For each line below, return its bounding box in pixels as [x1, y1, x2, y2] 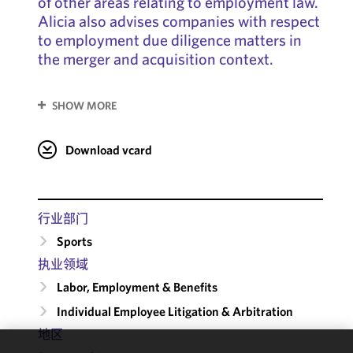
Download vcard [65, 141, 152, 158]
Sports [56, 232, 92, 249]
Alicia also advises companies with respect [37, 11, 320, 31]
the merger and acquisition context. [37, 49, 273, 69]
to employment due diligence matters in [37, 30, 302, 50]
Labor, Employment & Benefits [56, 278, 217, 295]
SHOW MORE [51, 98, 117, 113]
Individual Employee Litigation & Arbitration [56, 303, 293, 319]
